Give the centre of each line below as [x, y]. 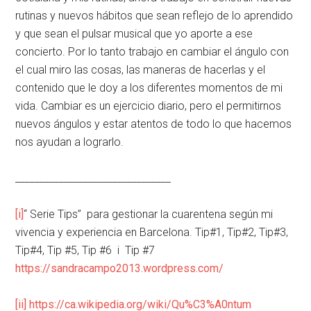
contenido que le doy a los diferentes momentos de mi [149, 88]
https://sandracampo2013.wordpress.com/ [120, 269]
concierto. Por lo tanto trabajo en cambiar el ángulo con [152, 52]
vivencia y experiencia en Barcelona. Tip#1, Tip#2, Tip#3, [152, 233]
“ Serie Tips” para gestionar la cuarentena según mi [150, 215]
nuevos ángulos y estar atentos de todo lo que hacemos [154, 124]
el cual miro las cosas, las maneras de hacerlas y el [141, 70]
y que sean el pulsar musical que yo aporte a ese [134, 34]
